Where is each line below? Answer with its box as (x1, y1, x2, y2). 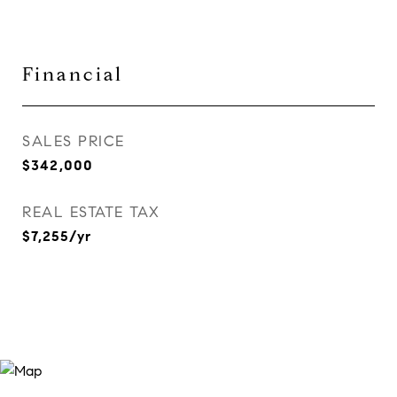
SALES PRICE (22, 132, 125, 151)
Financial (22, 63, 123, 86)
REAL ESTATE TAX (22, 203, 160, 222)
